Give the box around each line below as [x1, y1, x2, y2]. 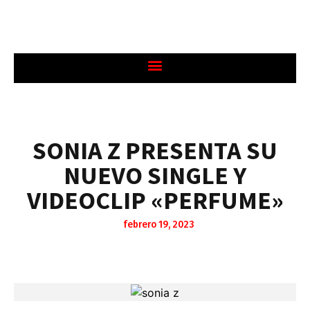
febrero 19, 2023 [123, 219, 194, 230]
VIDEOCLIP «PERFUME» [26, 185, 284, 216]
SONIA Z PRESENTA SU [33, 135, 277, 166]
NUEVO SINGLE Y [64, 160, 246, 191]
